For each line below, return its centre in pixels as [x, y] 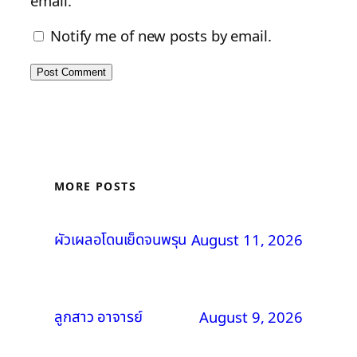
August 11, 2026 [247, 240]
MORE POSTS [95, 186]
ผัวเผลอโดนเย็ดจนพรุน [121, 239]
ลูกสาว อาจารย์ [98, 317]
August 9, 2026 [251, 317]
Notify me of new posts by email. [161, 35]
